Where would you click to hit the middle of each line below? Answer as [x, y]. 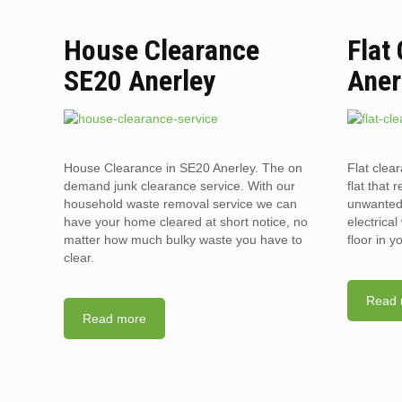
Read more [115, 319]
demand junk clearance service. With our [180, 186]
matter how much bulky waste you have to [184, 240]
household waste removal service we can [181, 204]
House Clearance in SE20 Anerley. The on [184, 168]
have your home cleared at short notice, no [186, 222]
